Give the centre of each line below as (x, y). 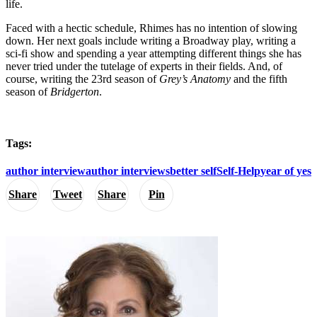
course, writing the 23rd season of (82, 79)
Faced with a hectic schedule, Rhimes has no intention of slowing (151, 28)
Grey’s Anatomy (195, 79)
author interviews (128, 171)
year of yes (286, 171)
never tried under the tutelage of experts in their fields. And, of (144, 66)
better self (193, 171)
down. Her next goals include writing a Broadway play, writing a (151, 40)
